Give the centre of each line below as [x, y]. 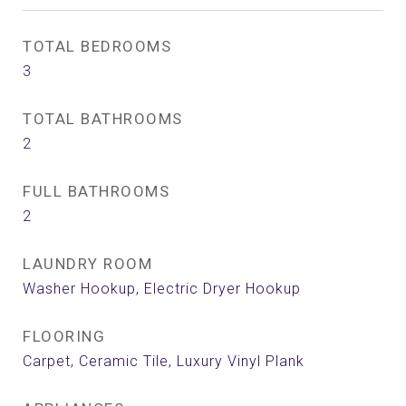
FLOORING [64, 336]
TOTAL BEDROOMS [97, 46]
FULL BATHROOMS [96, 191]
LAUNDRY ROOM [87, 264]
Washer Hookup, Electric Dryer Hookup [162, 289]
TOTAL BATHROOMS [103, 119]
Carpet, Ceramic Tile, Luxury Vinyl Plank [164, 361]
